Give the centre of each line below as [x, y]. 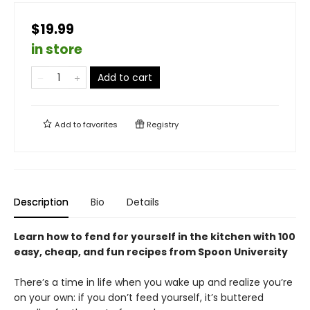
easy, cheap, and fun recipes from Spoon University [151, 252]
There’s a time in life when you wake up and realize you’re [153, 283]
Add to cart [125, 78]
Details [143, 202]
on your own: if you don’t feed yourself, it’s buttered [139, 298]
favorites [100, 125]
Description [41, 202]
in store [57, 50]
